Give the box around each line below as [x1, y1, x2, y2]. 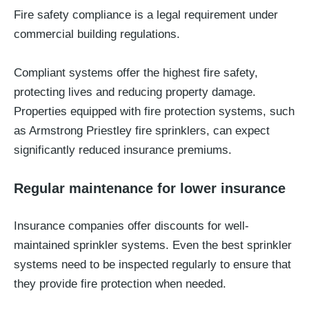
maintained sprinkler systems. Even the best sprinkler [14, 239, 292, 252]
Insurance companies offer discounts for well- [14, 219, 249, 232]
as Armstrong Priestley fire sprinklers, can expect [14, 124, 270, 137]
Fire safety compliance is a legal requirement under [14, 8, 278, 21]
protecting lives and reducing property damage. [14, 86, 256, 99]
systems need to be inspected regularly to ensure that [14, 258, 291, 271]
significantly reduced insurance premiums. [14, 143, 232, 157]
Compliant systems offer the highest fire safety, [14, 66, 258, 79]
